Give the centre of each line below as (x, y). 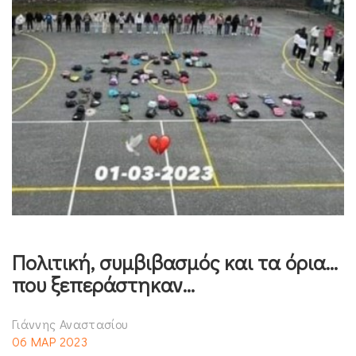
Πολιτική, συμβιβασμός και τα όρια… (175, 262)
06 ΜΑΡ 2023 (50, 341)
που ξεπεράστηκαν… (103, 284)
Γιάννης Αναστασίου (70, 323)
